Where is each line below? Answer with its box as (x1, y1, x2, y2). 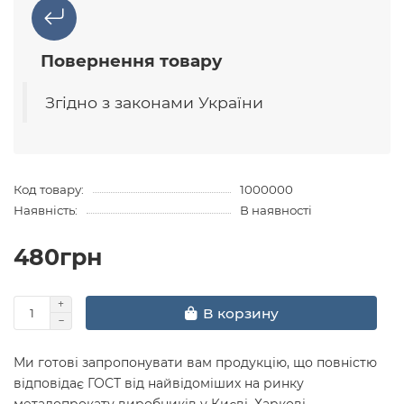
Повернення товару (41, 50, 222, 72)
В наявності (239, 203, 312, 218)
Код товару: (14, 182, 84, 197)
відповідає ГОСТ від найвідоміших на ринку (14, 375, 304, 392)
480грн (14, 243, 102, 271)
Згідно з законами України (45, 93, 263, 113)
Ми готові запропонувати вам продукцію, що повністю (14, 354, 377, 372)
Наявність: (14, 203, 78, 218)
